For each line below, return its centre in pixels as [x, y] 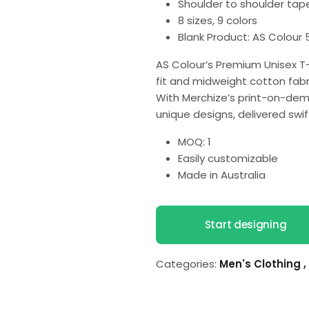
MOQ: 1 [195, 142]
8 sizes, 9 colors [218, 20]
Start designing [246, 225]
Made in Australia [222, 175]
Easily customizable [228, 158]
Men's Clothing [261, 264]
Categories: [186, 264]
